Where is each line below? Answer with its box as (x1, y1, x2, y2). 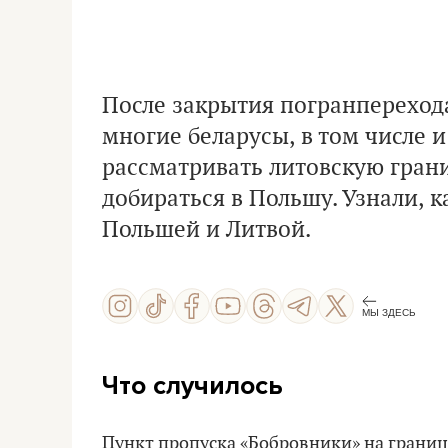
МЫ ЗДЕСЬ (362, 306, 416, 318)
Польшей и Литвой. (102, 216, 311, 244)
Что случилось (102, 370, 283, 401)
